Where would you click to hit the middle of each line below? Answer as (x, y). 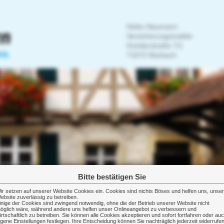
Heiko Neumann (152, 27)
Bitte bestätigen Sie (112, 177)
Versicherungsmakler (160, 36)
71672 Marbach (152, 55)
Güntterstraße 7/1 (155, 45)
